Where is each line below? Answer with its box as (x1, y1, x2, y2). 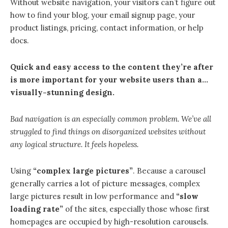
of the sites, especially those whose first (63, 204, 210, 214)
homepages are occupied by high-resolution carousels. (10, 216, 209, 226)
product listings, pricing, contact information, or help (10, 22, 204, 33)
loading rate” (10, 204, 63, 214)
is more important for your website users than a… (10, 74, 208, 84)
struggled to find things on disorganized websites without (10, 126, 206, 136)
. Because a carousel (133, 165, 206, 176)
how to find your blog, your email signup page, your (10, 10, 195, 20)
